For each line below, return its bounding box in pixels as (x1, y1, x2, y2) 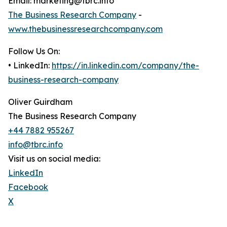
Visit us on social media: (8, 154, 100, 164)
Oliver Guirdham (8, 97, 72, 107)
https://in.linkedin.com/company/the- (52, 60, 199, 71)
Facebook (8, 182, 48, 193)
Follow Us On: (8, 46, 60, 57)
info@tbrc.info (8, 139, 63, 150)
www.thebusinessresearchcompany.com (8, 24, 163, 34)
